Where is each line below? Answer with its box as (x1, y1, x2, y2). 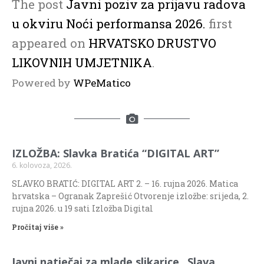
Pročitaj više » (12, 222, 64, 232)
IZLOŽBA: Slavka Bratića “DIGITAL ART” (12, 146, 219, 160)
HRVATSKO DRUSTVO (88, 34, 216, 51)
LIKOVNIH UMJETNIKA (12, 54, 152, 71)
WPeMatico (73, 75, 131, 90)
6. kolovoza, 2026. (12, 160, 72, 170)
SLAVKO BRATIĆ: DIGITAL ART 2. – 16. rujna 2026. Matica (12, 177, 238, 189)
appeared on (12, 34, 88, 51)
